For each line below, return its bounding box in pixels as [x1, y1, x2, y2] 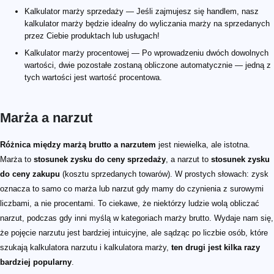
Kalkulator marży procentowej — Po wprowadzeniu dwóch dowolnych [24, 48, 268, 57]
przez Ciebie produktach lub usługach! [24, 31, 160, 40]
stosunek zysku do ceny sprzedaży [34, 154, 166, 164]
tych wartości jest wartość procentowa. [24, 72, 162, 82]
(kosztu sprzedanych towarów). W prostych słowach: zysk [60, 169, 268, 179]
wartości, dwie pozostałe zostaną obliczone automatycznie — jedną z [24, 60, 271, 70]
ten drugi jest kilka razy [171, 242, 260, 252]
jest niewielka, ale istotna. [156, 139, 250, 149]
